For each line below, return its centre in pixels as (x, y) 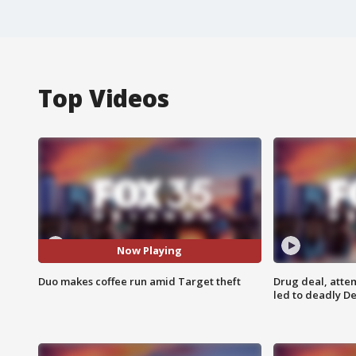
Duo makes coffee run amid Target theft (139, 281)
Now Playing (150, 251)
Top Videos (104, 98)
